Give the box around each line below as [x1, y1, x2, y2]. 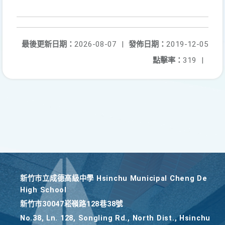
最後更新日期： [22, 40, 74, 49]
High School [20, 186, 67, 194]
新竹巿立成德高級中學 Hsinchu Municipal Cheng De [20, 174, 207, 183]
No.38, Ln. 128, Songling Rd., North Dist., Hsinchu [20, 214, 211, 222]
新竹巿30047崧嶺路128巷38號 [20, 200, 123, 208]
